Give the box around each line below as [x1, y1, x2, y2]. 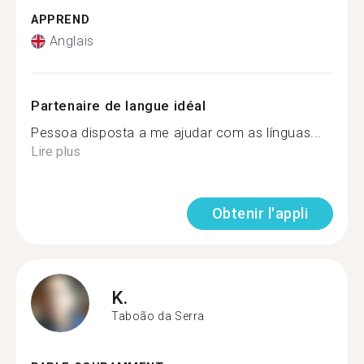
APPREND [31, 12, 90, 27]
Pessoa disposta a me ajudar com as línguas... [31, 125, 322, 141]
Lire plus [31, 144, 80, 159]
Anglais [49, 33, 94, 49]
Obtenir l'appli [211, 205, 308, 222]
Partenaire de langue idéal [31, 97, 206, 114]
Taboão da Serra [111, 309, 205, 323]
